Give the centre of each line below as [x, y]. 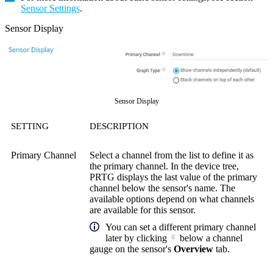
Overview [193, 249]
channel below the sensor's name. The [162, 188]
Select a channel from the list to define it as [172, 155]
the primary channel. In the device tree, [164, 166]
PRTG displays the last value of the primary [173, 177]
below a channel [210, 238]
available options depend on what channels [172, 199]
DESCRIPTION [119, 126]
